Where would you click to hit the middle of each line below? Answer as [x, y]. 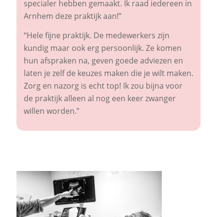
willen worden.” [51, 111]
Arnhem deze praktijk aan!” [72, 16]
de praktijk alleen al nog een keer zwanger [100, 98]
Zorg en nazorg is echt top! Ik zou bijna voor [103, 85]
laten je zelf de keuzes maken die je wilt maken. [108, 73]
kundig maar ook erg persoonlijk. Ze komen [102, 48]
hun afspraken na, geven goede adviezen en [103, 60]
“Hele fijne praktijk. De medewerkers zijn [96, 35]
